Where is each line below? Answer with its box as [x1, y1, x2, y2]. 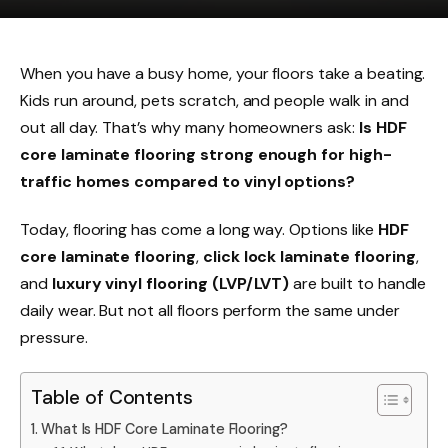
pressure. [20, 326, 88, 348]
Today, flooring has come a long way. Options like [20, 218, 378, 240]
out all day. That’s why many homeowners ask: [20, 117, 359, 138]
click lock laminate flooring [202, 245, 416, 267]
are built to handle [289, 272, 427, 294]
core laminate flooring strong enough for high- [20, 144, 392, 165]
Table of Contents [31, 385, 194, 411]
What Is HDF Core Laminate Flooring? [40, 419, 289, 438]
